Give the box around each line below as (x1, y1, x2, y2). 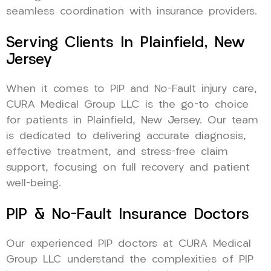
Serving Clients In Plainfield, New (6, 35, 245, 51)
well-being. (6, 178, 61, 189)
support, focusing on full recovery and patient (6, 162, 250, 173)
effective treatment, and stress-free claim (6, 146, 228, 157)
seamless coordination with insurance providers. (6, 6, 257, 17)
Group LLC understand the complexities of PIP (6, 254, 253, 265)
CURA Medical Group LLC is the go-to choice (6, 99, 249, 110)
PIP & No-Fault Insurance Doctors (6, 207, 249, 223)
